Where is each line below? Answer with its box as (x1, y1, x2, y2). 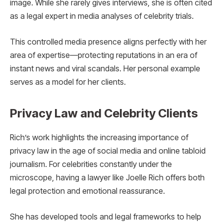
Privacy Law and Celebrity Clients (10, 106, 198, 121)
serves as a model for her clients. (10, 77, 126, 87)
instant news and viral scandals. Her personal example (10, 63, 200, 73)
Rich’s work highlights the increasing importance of (10, 133, 188, 143)
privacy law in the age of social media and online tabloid (10, 146, 206, 156)
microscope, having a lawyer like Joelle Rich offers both (10, 173, 205, 183)
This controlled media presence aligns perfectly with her (10, 37, 207, 47)
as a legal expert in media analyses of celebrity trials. (10, 11, 194, 21)
